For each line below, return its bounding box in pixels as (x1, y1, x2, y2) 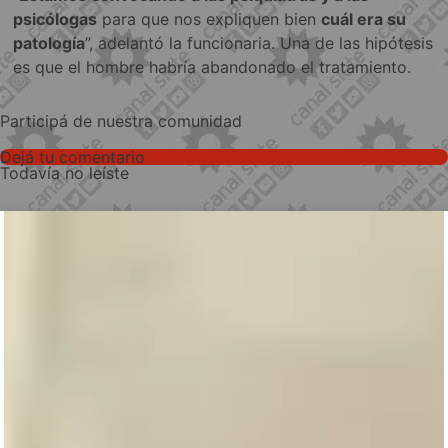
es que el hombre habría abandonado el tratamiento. (13, 57, 412, 78)
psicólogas (13, 9, 98, 30)
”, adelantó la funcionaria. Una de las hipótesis (85, 33, 434, 54)
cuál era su (321, 9, 407, 30)
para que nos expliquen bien (97, 9, 322, 30)
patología (13, 33, 86, 54)
